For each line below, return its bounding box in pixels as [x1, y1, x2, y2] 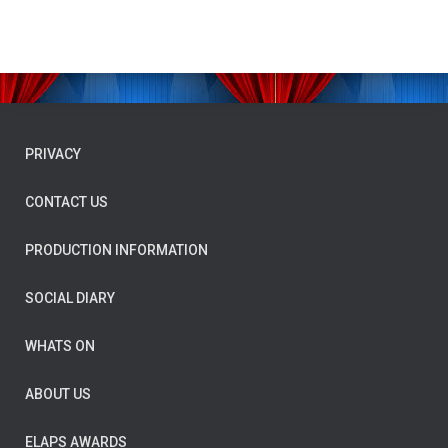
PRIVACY [25, 145, 81, 162]
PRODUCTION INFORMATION [25, 241, 208, 258]
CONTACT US [25, 193, 108, 210]
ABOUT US [25, 385, 91, 402]
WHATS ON [25, 337, 95, 354]
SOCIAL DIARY [25, 289, 115, 306]
